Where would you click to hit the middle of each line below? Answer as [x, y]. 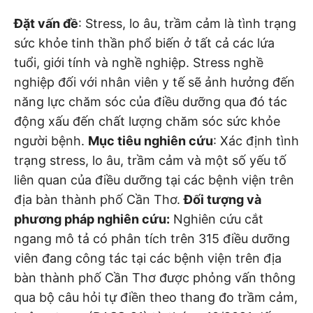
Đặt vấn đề [46, 23]
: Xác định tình [256, 140]
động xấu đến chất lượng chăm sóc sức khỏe [147, 121]
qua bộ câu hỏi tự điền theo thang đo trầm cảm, [156, 297]
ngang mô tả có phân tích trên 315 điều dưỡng [152, 238]
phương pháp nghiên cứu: [92, 219]
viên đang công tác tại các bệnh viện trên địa [148, 258]
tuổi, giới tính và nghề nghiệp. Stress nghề [139, 62]
